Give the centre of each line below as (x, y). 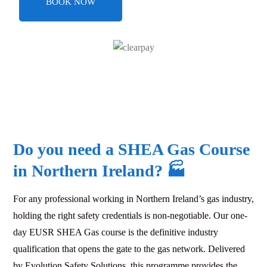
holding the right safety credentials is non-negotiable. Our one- (130, 215)
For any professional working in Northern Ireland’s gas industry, (133, 198)
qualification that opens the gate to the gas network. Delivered (129, 249)
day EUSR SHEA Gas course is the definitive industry (116, 232)
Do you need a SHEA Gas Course (131, 149)
